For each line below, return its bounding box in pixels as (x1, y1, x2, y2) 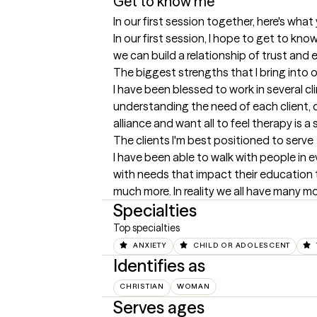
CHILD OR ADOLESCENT (192, 241, 290, 250)
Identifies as (113, 255, 205, 277)
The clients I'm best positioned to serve (113, 133, 313, 147)
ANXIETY (133, 241, 167, 250)
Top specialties (113, 221, 180, 234)
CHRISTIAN (120, 282, 164, 292)
